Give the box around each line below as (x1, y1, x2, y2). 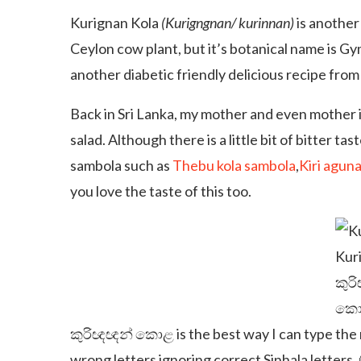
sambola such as (70, 156, 172, 174)
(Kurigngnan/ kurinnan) (161, 14, 294, 31)
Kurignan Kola (70, 14, 161, 31)
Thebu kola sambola (172, 156, 296, 174)
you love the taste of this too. (70, 182, 251, 200)
